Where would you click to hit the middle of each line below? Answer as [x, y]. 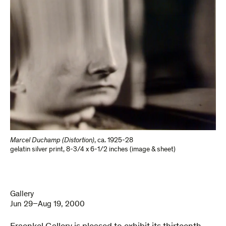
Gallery [22, 194]
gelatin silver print [37, 150]
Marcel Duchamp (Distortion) [52, 141]
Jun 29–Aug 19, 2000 [47, 204]
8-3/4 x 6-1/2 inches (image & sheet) [121, 150]
